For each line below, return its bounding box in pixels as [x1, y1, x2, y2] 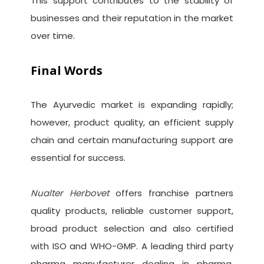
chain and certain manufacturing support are [31, 134, 233, 147]
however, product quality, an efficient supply [31, 116, 233, 129]
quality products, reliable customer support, [31, 204, 233, 217]
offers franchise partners [109, 187, 233, 200]
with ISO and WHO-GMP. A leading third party [31, 240, 233, 253]
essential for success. [31, 151, 128, 164]
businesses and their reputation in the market [31, 12, 233, 25]
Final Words [31, 62, 103, 79]
